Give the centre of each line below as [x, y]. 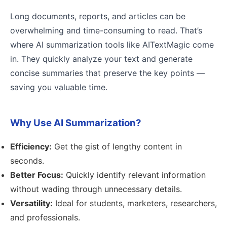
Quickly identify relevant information [135, 175]
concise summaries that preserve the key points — [107, 73]
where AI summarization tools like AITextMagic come [112, 45]
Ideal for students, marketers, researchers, [135, 203]
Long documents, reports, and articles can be [98, 16]
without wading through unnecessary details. [96, 189]
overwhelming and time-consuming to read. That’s [106, 30]
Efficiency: [31, 146]
